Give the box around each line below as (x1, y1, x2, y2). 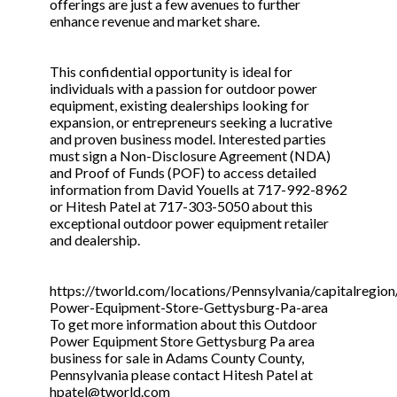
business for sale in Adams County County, (50, 349, 304, 367)
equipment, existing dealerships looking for (50, 97, 309, 114)
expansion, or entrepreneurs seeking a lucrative (50, 113, 332, 131)
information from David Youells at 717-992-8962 (50, 181, 347, 198)
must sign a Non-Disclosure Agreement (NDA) (50, 147, 331, 165)
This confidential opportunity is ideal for (50, 63, 292, 81)
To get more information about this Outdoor (50, 315, 317, 333)
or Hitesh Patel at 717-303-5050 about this (50, 198, 313, 215)
